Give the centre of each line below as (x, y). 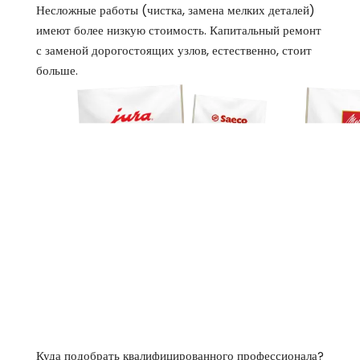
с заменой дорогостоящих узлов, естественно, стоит (174, 50)
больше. (57, 70)
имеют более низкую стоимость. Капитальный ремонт (179, 30)
